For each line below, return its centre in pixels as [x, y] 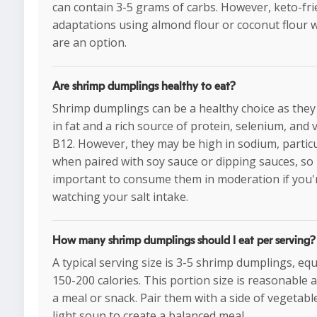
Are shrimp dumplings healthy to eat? [144, 87]
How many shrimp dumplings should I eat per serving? [184, 241]
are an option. [90, 43]
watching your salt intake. [120, 197]
